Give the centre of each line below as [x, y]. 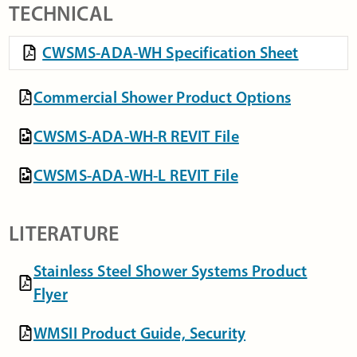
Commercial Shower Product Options [162, 97]
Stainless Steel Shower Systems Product [170, 271]
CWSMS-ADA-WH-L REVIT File [135, 175]
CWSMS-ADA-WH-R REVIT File [136, 136]
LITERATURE [64, 233]
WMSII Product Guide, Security [139, 333]
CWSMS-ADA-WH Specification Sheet [171, 52]
